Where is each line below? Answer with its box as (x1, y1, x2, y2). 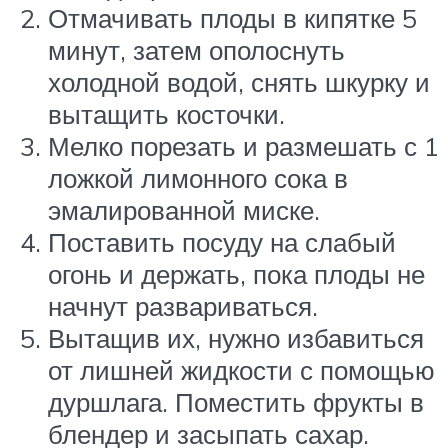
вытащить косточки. (48, 97, 285, 130)
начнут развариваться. (48, 289, 318, 322)
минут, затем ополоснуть (48, 33, 345, 66)
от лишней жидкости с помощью (48, 353, 435, 386)
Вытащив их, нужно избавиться (48, 321, 424, 354)
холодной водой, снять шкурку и (48, 65, 430, 98)
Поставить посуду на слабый (48, 225, 396, 258)
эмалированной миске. (48, 193, 320, 226)
